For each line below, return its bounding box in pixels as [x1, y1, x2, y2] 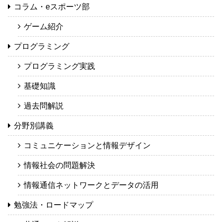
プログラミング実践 [24, 62, 95, 71]
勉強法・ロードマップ [14, 201, 93, 210]
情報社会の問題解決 [24, 161, 95, 170]
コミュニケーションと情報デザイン [24, 141, 151, 150]
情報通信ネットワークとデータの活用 [24, 181, 159, 190]
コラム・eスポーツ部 [14, 2, 90, 11]
